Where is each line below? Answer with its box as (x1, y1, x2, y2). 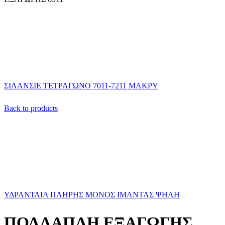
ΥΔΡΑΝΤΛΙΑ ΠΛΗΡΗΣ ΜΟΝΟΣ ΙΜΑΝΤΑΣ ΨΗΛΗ (4, 190, 180, 199)
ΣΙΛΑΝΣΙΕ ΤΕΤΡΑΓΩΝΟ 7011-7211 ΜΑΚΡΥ (4, 81, 158, 90)
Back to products (4, 104, 58, 113)
